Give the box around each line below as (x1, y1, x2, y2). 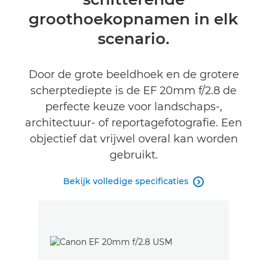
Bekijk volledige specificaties (63, 176, 188, 187)
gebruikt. (109, 148, 158, 162)
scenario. (98, 29, 169, 48)
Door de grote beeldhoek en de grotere (28, 68, 239, 81)
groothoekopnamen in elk (29, 10, 238, 29)
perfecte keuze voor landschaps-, (45, 100, 222, 113)
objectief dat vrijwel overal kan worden (29, 132, 238, 145)
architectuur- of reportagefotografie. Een (25, 116, 242, 129)
